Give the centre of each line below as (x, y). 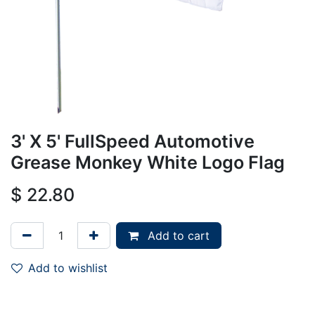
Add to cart (177, 235)
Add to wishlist (68, 268)
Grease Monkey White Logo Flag (148, 162)
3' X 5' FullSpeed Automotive (133, 141)
